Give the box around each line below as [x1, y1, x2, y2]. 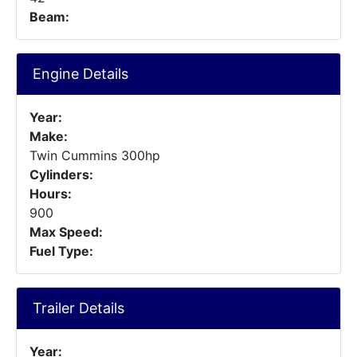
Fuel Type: [29, 243, 93, 259]
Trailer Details [33, 300, 124, 316]
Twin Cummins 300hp [29, 147, 160, 163]
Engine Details [33, 65, 128, 82]
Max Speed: [29, 224, 103, 240]
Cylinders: [29, 167, 93, 182]
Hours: [29, 186, 72, 202]
